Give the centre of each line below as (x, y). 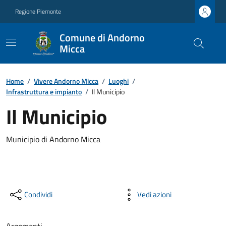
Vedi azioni (154, 194)
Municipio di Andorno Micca (53, 139)
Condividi (38, 194)
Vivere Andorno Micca (66, 81)
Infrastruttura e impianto (44, 92)
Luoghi (119, 81)
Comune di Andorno (102, 38)
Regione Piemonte (38, 11)
